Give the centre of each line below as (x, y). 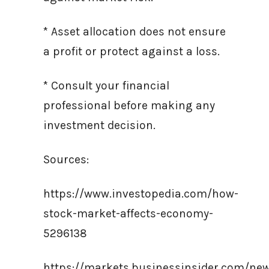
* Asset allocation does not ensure (134, 32)
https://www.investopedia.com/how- (141, 194)
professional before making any (129, 105)
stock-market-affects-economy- (128, 213)
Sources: (66, 159)
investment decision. (101, 125)
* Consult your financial (106, 86)
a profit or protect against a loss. (131, 51)
